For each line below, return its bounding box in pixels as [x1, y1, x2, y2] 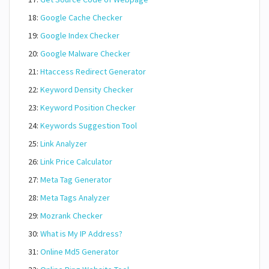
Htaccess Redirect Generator [40, 66, 146, 77]
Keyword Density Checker [40, 84, 133, 95]
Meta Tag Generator [40, 174, 112, 185]
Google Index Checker [40, 30, 119, 41]
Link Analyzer [40, 138, 87, 149]
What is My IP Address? [40, 228, 122, 239]
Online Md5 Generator [40, 246, 119, 257]
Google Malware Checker [40, 48, 130, 59]
